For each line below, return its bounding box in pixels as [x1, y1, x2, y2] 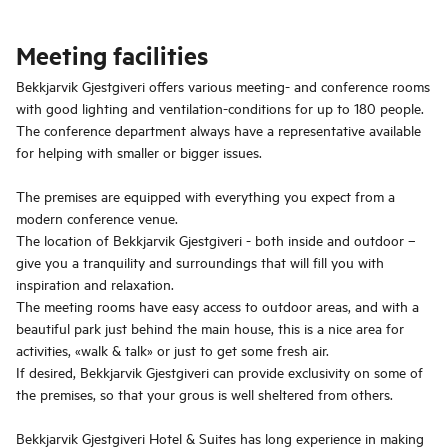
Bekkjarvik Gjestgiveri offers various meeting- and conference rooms [16, 76, 430, 96]
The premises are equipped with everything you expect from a [16, 186, 395, 206]
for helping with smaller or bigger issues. [16, 142, 262, 162]
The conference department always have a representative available [16, 120, 421, 140]
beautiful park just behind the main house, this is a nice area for [16, 318, 404, 338]
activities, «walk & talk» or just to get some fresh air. [16, 340, 329, 360]
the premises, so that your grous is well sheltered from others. [16, 384, 393, 404]
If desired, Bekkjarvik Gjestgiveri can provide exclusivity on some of [16, 362, 423, 382]
